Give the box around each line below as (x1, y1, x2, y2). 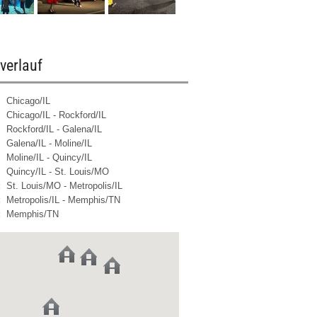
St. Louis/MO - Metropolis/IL (3, 180, 122, 191)
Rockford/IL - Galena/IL (3, 124, 102, 134)
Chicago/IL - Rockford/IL (3, 110, 106, 120)
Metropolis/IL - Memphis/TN (3, 195, 120, 205)
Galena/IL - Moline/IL (3, 138, 92, 149)
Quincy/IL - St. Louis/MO (3, 166, 109, 177)
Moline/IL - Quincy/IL (3, 152, 92, 163)
